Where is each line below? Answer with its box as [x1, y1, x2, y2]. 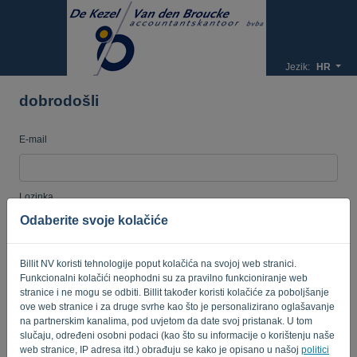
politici [301, 343, 329, 355]
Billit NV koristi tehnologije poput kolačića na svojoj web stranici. [20, 257, 296, 269]
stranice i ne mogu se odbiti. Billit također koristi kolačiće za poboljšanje [20, 286, 329, 298]
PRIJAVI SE [148, 292, 209, 306]
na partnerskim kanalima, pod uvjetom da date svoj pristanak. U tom [20, 315, 312, 327]
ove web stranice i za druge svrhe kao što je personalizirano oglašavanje [20, 300, 335, 312]
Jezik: [284, 61, 310, 73]
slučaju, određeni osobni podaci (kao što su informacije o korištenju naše [20, 329, 335, 341]
